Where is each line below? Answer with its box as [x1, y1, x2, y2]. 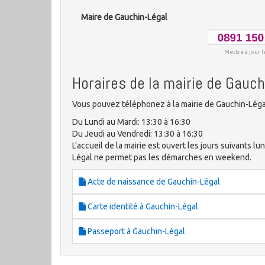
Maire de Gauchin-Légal [81, 12, 167, 22]
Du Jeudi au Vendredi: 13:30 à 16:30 [72, 129, 203, 139]
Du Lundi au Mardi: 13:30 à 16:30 [72, 117, 190, 127]
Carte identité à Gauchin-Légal [86, 202, 198, 212]
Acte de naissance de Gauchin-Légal [86, 177, 220, 187]
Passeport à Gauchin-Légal [86, 227, 185, 237]
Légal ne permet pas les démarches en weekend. [72, 153, 251, 163]
